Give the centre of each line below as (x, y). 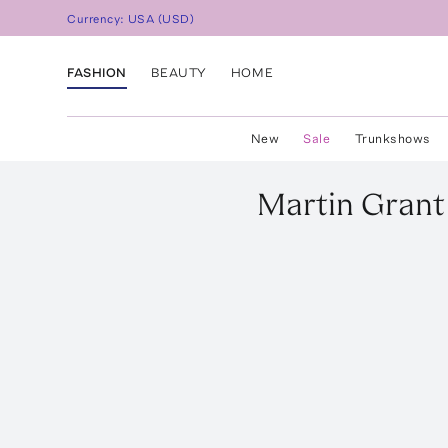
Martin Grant (351, 204)
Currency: (98, 19)
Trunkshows (392, 138)
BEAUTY (178, 72)
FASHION (97, 72)
